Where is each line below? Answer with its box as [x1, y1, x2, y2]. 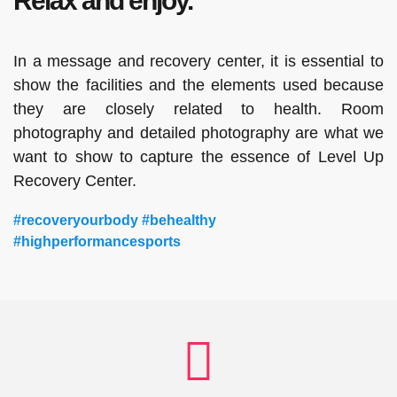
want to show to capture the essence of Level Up [13, 147, 384, 166]
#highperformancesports [13, 233, 181, 249]
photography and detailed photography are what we [13, 123, 384, 142]
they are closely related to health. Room [13, 99, 384, 118]
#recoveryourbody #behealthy [13, 212, 216, 228]
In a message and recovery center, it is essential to [13, 51, 384, 70]
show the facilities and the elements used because [13, 75, 384, 94]
